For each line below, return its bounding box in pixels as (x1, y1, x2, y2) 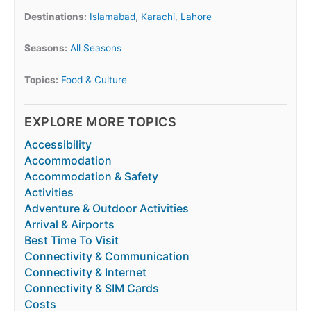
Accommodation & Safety (24, 169, 158, 184)
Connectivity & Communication (24, 249, 190, 264)
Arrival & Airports (24, 217, 115, 232)
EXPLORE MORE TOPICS (24, 115, 177, 130)
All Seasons (70, 42, 121, 54)
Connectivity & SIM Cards (24, 281, 159, 296)
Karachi (141, 10, 175, 22)
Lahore (180, 10, 212, 22)
